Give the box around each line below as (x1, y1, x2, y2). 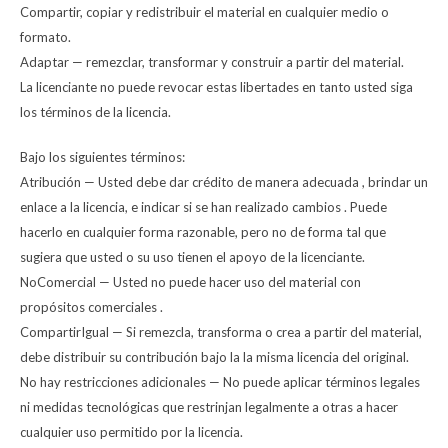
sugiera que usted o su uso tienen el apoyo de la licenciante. (20, 249, 365, 266)
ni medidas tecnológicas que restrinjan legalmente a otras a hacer (20, 399, 398, 416)
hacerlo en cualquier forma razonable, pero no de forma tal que (20, 224, 386, 241)
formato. (20, 29, 71, 46)
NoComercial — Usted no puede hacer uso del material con (20, 274, 361, 291)
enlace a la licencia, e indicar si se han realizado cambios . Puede (20, 199, 387, 216)
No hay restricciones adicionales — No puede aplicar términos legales (20, 374, 420, 391)
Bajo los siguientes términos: (20, 149, 185, 166)
